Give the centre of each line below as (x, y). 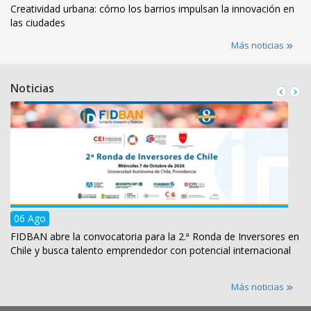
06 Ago (30, 219)
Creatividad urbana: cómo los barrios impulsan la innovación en (152, 9)
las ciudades (38, 23)
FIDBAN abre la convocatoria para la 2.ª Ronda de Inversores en (155, 237)
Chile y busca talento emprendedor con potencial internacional (151, 251)
